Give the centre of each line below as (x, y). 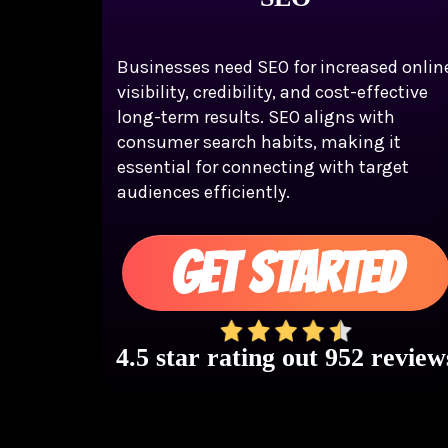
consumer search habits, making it (259, 142)
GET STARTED (285, 273)
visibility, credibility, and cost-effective (272, 92)
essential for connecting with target (263, 167)
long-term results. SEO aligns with (256, 117)
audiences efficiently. (203, 192)
